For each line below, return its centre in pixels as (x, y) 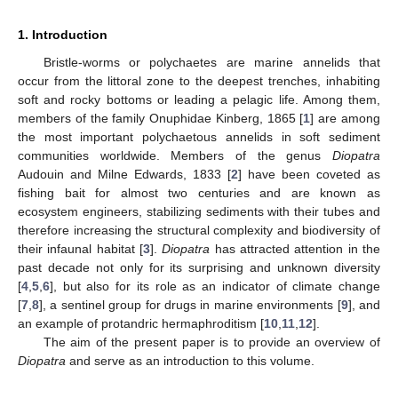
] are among (346, 118)
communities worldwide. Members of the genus (175, 155)
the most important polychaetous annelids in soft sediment (199, 137)
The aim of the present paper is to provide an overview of (211, 342)
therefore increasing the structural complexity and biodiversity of (199, 230)
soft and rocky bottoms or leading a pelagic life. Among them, (199, 99)
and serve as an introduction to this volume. (190, 361)
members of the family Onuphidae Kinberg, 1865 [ (161, 118)
